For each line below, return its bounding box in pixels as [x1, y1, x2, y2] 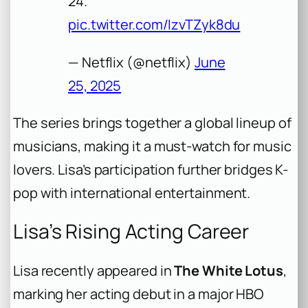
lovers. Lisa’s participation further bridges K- [13, 159, 289, 179]
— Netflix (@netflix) [68, 52, 195, 71]
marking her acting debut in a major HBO [13, 284, 265, 303]
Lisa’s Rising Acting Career [13, 218, 250, 245]
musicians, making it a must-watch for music [13, 136, 291, 155]
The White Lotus [174, 261, 283, 280]
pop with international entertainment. [13, 183, 251, 202]
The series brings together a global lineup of [13, 113, 291, 132]
